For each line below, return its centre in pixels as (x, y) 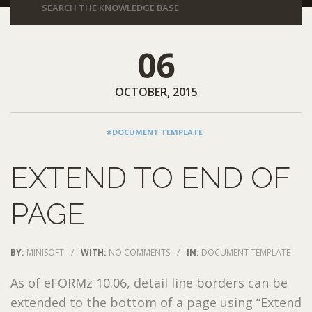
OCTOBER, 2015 (156, 92)
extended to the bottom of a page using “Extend (156, 302)
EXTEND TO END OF (150, 178)
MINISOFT (45, 252)
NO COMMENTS (139, 252)
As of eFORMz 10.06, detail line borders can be (149, 282)
